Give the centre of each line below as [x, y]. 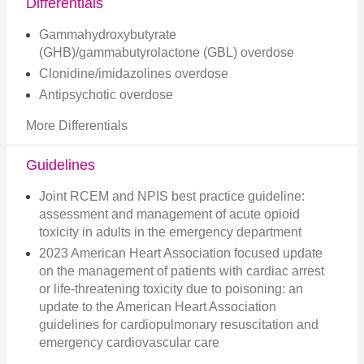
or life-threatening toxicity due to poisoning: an [171, 288]
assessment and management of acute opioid [169, 214]
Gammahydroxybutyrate [108, 34]
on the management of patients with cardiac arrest [182, 271]
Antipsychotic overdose [106, 94]
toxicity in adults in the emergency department [170, 232]
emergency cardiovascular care [129, 342]
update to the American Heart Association [158, 306]
